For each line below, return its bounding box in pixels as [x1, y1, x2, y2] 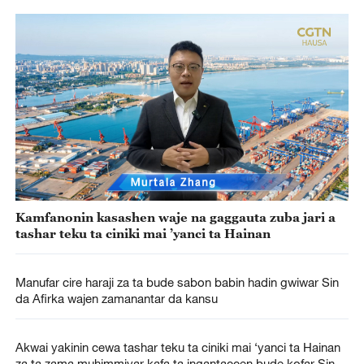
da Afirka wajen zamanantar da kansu [15, 290, 218, 305]
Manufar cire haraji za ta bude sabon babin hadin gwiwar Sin [15, 274, 339, 289]
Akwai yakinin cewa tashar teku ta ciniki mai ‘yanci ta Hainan [15, 339, 340, 354]
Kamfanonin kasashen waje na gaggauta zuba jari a [15, 209, 336, 224]
